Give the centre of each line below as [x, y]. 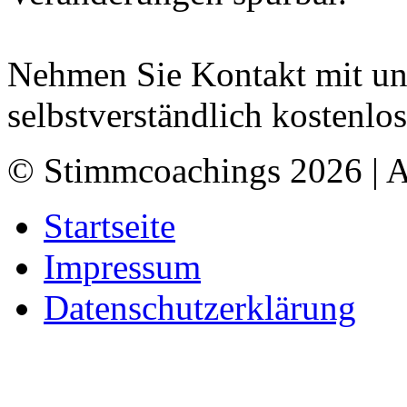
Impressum [122, 266]
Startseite [109, 225]
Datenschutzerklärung [200, 307]
